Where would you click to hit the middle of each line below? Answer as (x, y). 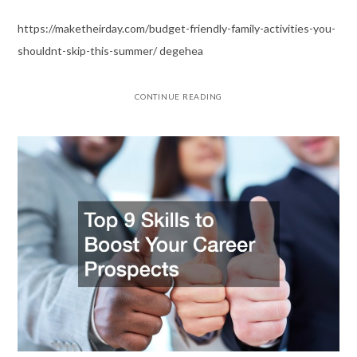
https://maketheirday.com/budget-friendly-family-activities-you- (176, 29)
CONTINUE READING (178, 97)
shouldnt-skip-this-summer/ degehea (110, 51)
